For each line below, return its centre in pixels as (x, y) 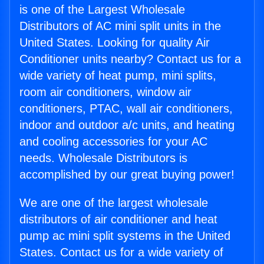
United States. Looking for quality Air (115, 43)
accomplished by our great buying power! (127, 175)
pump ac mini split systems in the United (125, 236)
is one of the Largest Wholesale (102, 10)
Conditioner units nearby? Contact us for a (130, 59)
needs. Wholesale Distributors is (103, 158)
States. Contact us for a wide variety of (121, 253)
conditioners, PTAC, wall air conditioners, (126, 109)
